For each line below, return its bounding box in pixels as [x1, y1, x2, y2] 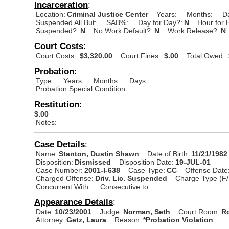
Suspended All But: [36, 18, 97, 27]
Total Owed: [187, 51, 225, 60]
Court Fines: [121, 51, 161, 60]
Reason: [114, 215, 142, 224]
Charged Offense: [36, 174, 94, 182]
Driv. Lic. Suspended [95, 174, 168, 182]
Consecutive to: [100, 182, 151, 191]
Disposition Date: [119, 157, 174, 166]
